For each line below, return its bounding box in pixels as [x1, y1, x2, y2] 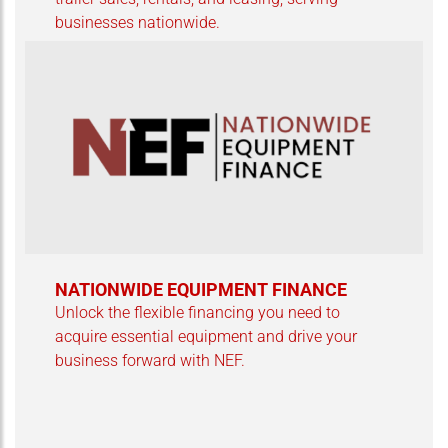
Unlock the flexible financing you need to [55, 303, 340, 323]
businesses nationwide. [55, 12, 220, 32]
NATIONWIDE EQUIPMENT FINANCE [55, 280, 347, 301]
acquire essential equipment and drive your [55, 327, 357, 347]
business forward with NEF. [55, 351, 245, 371]
